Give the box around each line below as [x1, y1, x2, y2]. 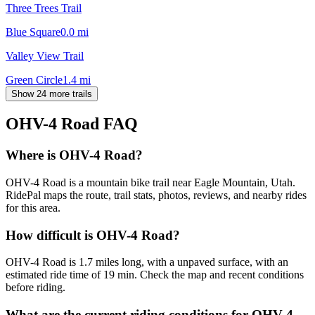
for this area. [6, 202, 60, 214]
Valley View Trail [6, 49, 84, 62]
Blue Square [6, 25, 60, 38]
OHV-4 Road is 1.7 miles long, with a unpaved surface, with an [6, 256, 288, 269]
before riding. [6, 281, 65, 294]
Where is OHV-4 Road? [6, 148, 143, 163]
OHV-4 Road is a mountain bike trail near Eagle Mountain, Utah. [6, 176, 295, 189]
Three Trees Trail [6, 1, 82, 14]
